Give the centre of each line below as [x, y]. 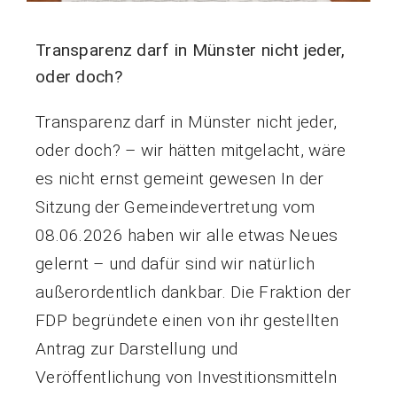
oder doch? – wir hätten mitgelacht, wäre [191, 150]
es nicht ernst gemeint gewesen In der [179, 178]
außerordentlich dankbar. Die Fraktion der [193, 292]
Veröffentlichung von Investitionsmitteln [186, 377]
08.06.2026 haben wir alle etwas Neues [187, 235]
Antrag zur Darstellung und [136, 348]
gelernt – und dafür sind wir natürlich [175, 263]
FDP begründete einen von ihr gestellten [187, 320]
